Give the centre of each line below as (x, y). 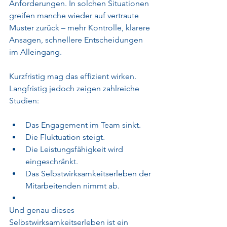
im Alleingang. (35, 52)
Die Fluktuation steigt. (65, 137)
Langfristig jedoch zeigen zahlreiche (75, 88)
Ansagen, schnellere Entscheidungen (77, 40)
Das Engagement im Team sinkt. (83, 125)
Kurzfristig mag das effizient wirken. (74, 76)
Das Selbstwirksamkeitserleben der (89, 174)
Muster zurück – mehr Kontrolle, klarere (81, 28)
